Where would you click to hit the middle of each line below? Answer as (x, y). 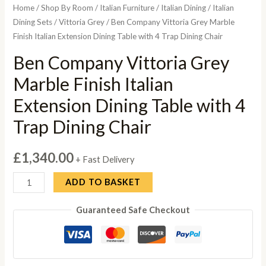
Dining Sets (33, 22)
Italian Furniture (127, 8)
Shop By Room (67, 8)
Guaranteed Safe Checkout (133, 210)
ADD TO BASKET (103, 182)
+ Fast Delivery (105, 159)
